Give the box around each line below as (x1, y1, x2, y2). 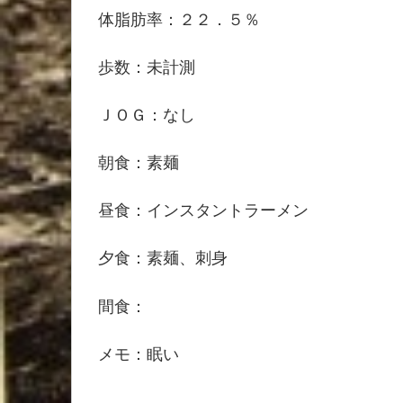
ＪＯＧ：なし (98, 101, 195, 125)
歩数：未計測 (98, 53, 195, 77)
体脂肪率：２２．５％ (98, 5, 260, 30)
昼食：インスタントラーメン (98, 197, 309, 221)
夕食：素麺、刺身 (98, 245, 228, 269)
